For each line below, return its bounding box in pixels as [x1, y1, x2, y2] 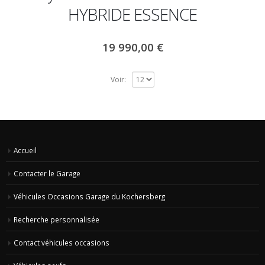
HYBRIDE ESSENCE [68, 2, 197, 25]
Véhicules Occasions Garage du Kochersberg [14, 192, 165, 201]
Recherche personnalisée [14, 215, 99, 224]
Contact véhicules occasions [14, 238, 109, 247]
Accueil [14, 146, 37, 155]
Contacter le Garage [14, 169, 80, 178]
